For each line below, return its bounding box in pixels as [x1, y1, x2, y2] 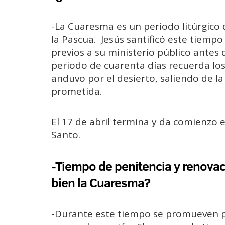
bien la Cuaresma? [51, 173, 150, 191]
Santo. [51, 128, 80, 141]
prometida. [51, 85, 102, 98]
